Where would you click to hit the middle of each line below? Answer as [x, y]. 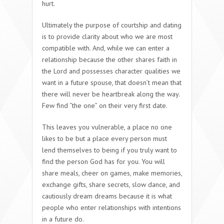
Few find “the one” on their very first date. [105, 105]
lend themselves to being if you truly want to [109, 150]
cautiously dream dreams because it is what [107, 196]
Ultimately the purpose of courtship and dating [112, 25]
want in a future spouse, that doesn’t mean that [112, 82]
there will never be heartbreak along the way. [111, 94]
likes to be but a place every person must [104, 138]
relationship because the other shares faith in [109, 59]
